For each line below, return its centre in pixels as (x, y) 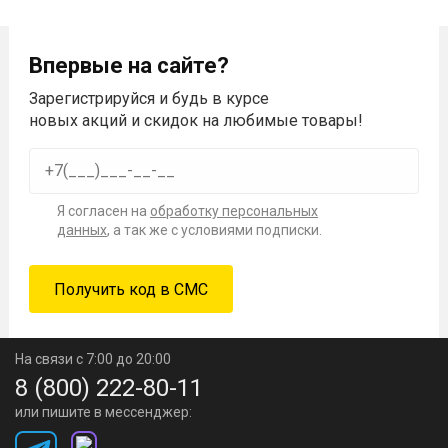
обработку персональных (234, 210)
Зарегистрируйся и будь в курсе (149, 98)
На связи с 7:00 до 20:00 (93, 358)
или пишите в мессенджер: (103, 411)
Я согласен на (103, 210)
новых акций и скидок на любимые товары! (196, 120)
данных (82, 229)
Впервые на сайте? (129, 65)
